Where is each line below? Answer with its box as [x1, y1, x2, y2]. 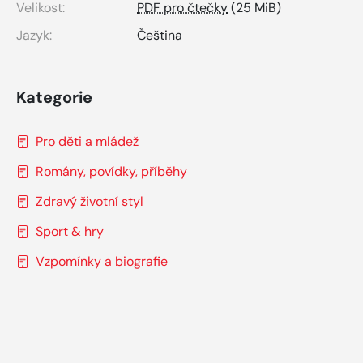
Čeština [137, 26, 182, 44]
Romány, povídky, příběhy [36, 162, 187, 180]
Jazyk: [16, 26, 52, 44]
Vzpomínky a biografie [36, 252, 168, 270]
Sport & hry [36, 222, 104, 240]
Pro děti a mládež [36, 132, 139, 150]
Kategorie [16, 86, 92, 108]
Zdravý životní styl [36, 192, 143, 210]
